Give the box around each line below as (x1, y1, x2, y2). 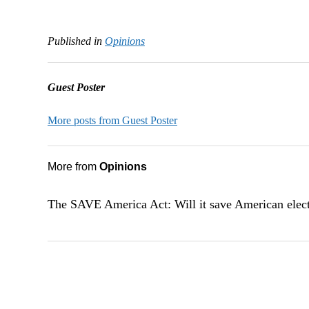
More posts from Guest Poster (47, 114, 177, 126)
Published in (47, 34, 102, 47)
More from (47, 160, 99, 172)
